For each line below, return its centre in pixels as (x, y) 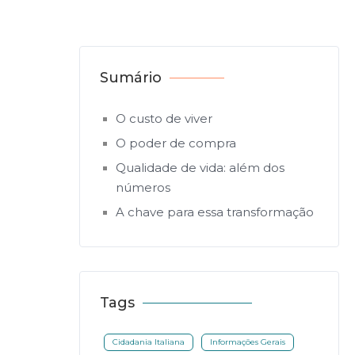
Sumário (131, 78)
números (143, 187)
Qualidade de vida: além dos (200, 168)
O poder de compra (176, 143)
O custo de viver (164, 118)
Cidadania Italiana (149, 342)
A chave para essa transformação (215, 212)
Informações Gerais (248, 342)
